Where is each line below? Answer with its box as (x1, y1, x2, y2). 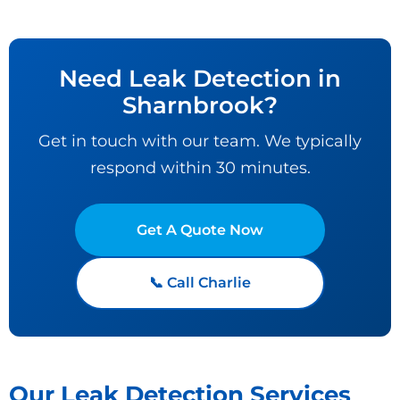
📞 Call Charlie (149, 273, 251, 291)
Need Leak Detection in (59, 63, 341, 92)
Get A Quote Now (137, 221, 263, 238)
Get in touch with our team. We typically (38, 130, 362, 150)
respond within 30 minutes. (89, 157, 311, 177)
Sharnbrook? (122, 90, 278, 119)
